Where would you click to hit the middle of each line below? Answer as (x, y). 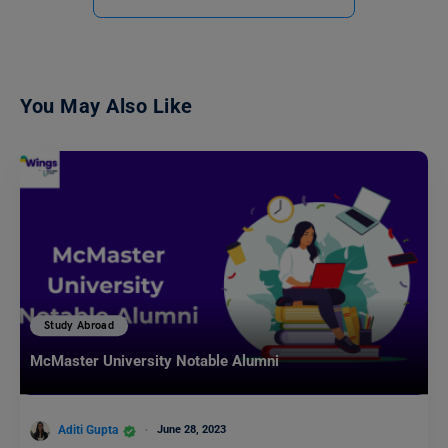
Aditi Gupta (88, 430)
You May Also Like (106, 106)
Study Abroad (79, 326)
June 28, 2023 (191, 430)
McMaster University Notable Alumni (154, 361)
